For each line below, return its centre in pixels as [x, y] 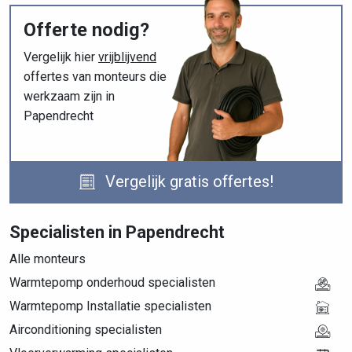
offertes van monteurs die [95, 77]
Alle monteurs [48, 259]
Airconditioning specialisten [86, 330]
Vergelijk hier [61, 57]
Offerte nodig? [86, 30]
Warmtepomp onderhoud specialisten [112, 282]
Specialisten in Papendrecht [117, 232]
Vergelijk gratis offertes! [187, 181]
